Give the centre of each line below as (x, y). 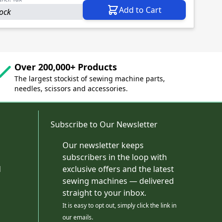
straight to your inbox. (104, 193)
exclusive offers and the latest (118, 169)
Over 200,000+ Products (66, 67)
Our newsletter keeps (103, 145)
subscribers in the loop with (115, 157)
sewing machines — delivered (118, 181)
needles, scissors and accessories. (71, 89)
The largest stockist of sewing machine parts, (90, 79)
